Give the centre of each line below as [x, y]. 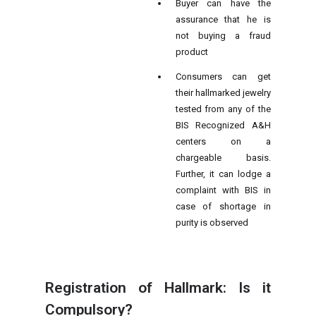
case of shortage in [223, 206]
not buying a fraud [223, 35]
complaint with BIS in [223, 190]
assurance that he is [223, 19]
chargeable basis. [223, 157]
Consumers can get [223, 76]
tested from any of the [223, 109]
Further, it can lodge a [223, 174]
